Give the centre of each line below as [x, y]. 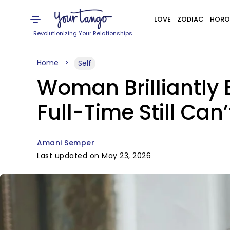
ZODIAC [190, 19]
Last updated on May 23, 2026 [94, 156]
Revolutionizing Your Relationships [83, 33]
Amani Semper [66, 143]
